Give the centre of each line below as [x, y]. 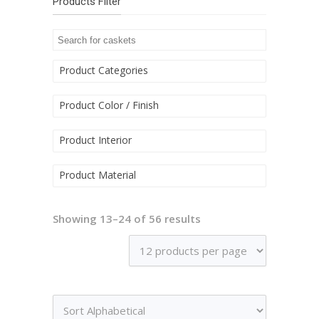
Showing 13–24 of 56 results [127, 219]
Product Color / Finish [109, 105]
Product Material [98, 175]
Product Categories [104, 70]
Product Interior [95, 140]
